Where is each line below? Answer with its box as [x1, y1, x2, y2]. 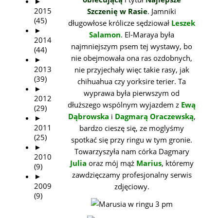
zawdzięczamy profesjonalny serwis [72, 170, 192, 180]
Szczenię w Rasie [87, 6, 148, 16]
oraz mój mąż [86, 158, 136, 168]
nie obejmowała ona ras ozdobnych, [71, 53, 193, 63]
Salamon [89, 30, 121, 39]
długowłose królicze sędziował [68, 18, 172, 28]
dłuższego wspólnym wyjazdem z [68, 100, 182, 109]
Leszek [171, 18, 196, 28]
